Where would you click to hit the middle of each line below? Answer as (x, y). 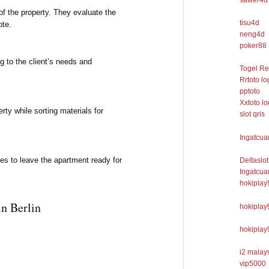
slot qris (252, 114)
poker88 (253, 46)
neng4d (252, 35)
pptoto (250, 92)
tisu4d (250, 23)
